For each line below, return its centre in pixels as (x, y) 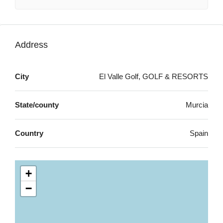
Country (29, 133)
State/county (37, 105)
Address (31, 45)
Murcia (197, 105)
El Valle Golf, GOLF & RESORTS (154, 76)
